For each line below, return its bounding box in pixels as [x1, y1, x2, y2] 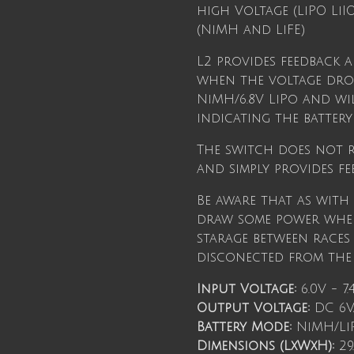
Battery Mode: [197, 319, 292, 334]
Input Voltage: [197, 281, 296, 296]
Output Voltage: [197, 300, 310, 315]
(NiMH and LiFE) [197, 22, 305, 37]
